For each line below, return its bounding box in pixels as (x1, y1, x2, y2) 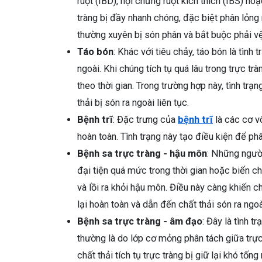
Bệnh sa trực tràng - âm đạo (77, 216, 202, 227)
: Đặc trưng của (113, 114, 178, 126)
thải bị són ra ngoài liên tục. (77, 97, 189, 109)
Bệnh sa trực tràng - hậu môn (77, 148, 207, 160)
